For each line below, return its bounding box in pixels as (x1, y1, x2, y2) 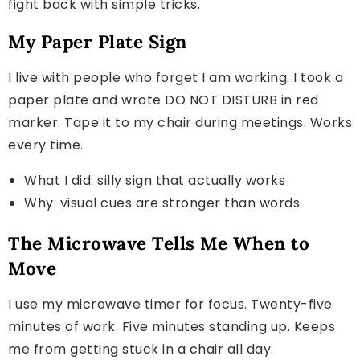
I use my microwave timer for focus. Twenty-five (8, 294, 333, 313)
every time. (8, 135, 84, 154)
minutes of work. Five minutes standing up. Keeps (8, 317, 335, 336)
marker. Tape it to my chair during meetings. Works (8, 112, 352, 132)
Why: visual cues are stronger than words (24, 193, 300, 212)
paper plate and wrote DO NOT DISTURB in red (8, 90, 319, 109)
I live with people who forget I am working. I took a (8, 67, 343, 87)
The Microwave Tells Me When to (8, 231, 309, 255)
